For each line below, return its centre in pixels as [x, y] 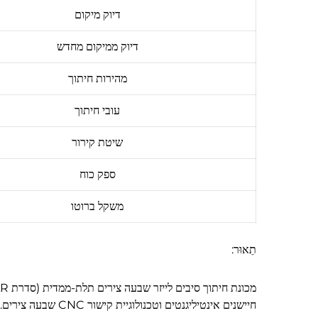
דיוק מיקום [97, 14]
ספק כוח [97, 174]
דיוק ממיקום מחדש [97, 46]
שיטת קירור [97, 142]
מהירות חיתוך [97, 78]
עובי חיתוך [97, 110]
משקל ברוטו [97, 206]
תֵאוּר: [244, 249]
